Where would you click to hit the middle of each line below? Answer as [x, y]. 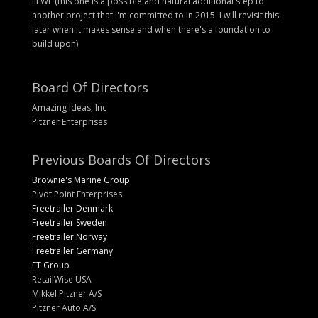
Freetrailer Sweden [69, 222]
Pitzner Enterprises [69, 121]
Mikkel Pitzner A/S [66, 293]
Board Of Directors [90, 87]
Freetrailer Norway [69, 236]
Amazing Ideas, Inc [69, 107]
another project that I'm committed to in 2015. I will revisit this [155, 16]
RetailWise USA [61, 279]
